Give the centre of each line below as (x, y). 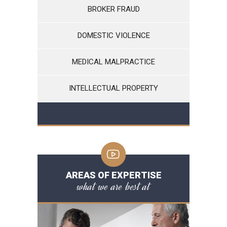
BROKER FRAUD (113, 9)
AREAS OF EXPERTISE (113, 175)
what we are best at (113, 186)
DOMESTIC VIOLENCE (113, 35)
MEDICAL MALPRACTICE (113, 62)
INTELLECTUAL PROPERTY (113, 88)
